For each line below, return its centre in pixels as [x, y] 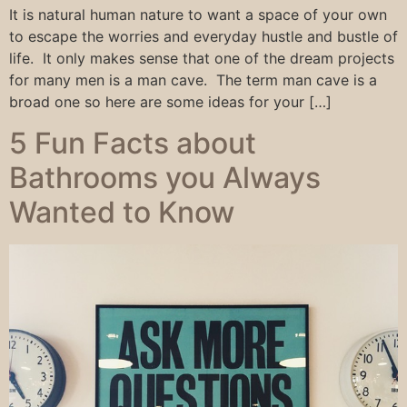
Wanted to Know [122, 212]
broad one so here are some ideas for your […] [170, 102]
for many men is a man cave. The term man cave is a [193, 80]
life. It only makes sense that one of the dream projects [202, 59]
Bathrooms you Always [165, 177]
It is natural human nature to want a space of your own [198, 15]
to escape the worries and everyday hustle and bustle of [203, 37]
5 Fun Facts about [133, 143]
